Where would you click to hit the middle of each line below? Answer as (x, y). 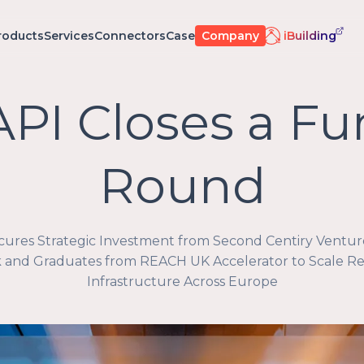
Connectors (130, 35)
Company (230, 35)
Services (69, 35)
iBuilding (310, 35)
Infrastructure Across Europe (182, 282)
